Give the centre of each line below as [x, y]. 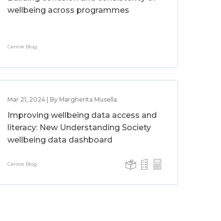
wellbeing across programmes [69, 10]
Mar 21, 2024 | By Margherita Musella [62, 99]
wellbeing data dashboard [60, 140]
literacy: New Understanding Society [79, 128]
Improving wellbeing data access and [82, 115]
